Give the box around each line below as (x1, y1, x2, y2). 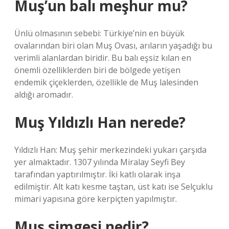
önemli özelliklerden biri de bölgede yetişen (14, 64, 180, 76)
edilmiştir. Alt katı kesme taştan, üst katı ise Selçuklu (14, 181, 213, 192)
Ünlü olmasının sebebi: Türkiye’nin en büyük (14, 28, 185, 39)
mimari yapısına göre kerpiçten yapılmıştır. (14, 193, 177, 204)
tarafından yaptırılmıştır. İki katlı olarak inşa (14, 169, 180, 180)
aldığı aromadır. (14, 89, 73, 100)
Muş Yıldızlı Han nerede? (14, 112, 186, 132)
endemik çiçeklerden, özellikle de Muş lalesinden (14, 77, 198, 88)
